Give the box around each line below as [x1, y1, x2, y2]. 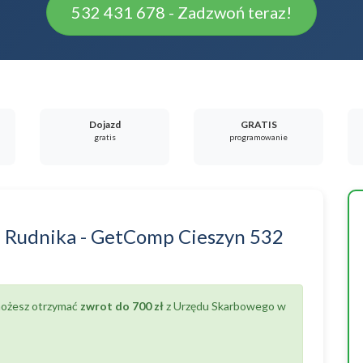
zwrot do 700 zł [80, 299, 164, 313]
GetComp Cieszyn [91, 224, 246, 248]
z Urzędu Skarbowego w [164, 299, 286, 313]
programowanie [229, 132, 288, 142]
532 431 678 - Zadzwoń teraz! [71, 2, 292, 22]
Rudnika [5, 224, 76, 248]
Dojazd [88, 118, 121, 130]
